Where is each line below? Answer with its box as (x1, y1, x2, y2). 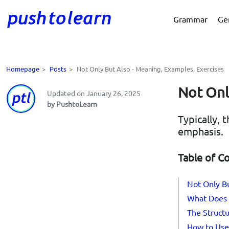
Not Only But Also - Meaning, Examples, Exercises (77, 64, 224, 73)
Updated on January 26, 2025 (47, 88, 141, 98)
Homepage (6, 64, 39, 73)
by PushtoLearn (47, 99, 97, 108)
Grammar (173, 14, 208, 24)
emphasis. (178, 125, 223, 138)
